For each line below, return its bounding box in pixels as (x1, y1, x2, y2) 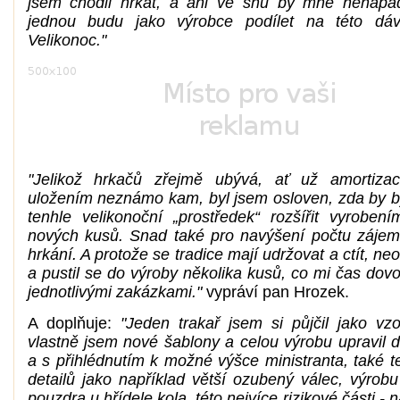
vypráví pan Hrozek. (201, 282, 349, 301)
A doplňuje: (27, 314, 121, 333)
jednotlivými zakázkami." (27, 282, 202, 301)
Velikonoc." (27, 30, 106, 49)
